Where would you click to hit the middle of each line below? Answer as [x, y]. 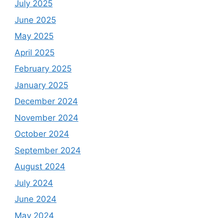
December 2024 [46, 101]
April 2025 [35, 52]
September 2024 [48, 150]
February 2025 [43, 69]
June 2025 [35, 20]
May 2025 [34, 36]
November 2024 [46, 118]
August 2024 [40, 167]
